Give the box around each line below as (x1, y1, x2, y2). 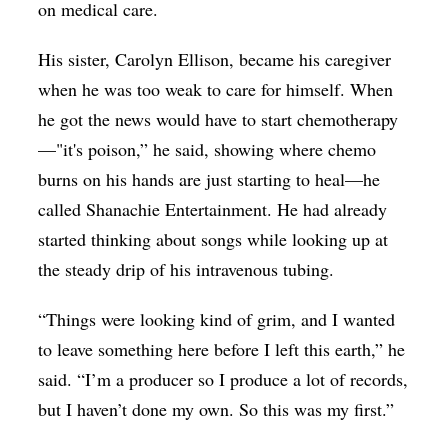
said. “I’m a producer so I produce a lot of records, (38, 366, 409, 391)
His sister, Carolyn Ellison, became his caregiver (38, 46, 392, 71)
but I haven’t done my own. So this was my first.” (38, 396, 395, 421)
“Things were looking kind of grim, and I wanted (38, 306, 396, 331)
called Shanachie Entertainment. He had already (38, 196, 388, 221)
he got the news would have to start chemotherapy (38, 106, 399, 131)
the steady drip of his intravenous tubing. (38, 256, 335, 281)
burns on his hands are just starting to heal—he (38, 166, 381, 191)
